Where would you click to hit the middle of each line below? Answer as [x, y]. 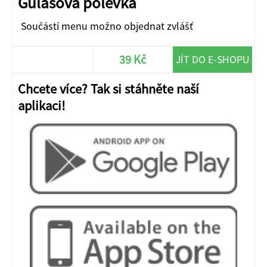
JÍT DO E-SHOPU [213, 59]
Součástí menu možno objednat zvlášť [107, 26]
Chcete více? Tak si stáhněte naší [109, 89]
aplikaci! [42, 105]
